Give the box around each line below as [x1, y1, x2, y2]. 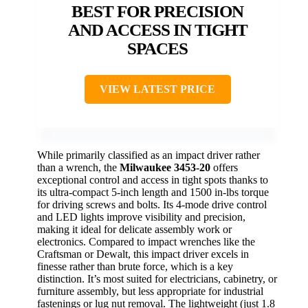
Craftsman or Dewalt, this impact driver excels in [37, 247, 249, 260]
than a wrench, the [37, 161, 120, 173]
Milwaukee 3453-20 [120, 161, 210, 173]
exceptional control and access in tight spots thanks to [37, 173, 268, 186]
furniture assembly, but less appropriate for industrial [37, 285, 263, 297]
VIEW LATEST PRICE [100, 82, 215, 95]
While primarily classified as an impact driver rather [37, 148, 260, 161]
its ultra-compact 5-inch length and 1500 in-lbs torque [37, 186, 269, 198]
